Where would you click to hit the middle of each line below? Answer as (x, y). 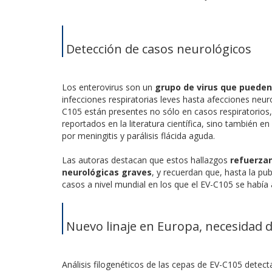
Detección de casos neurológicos (159, 49)
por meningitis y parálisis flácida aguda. (138, 135)
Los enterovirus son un (108, 87)
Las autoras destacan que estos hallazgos (146, 160)
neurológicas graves (107, 172)
